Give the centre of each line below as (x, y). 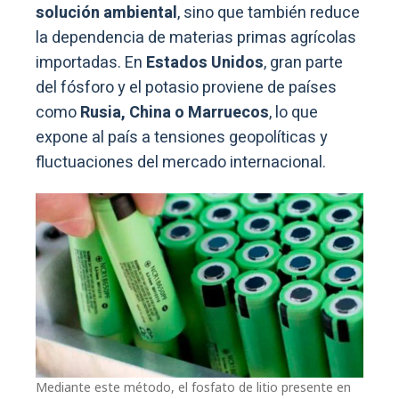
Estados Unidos (203, 62)
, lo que (293, 112)
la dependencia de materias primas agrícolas (196, 37)
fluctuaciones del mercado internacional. (181, 162)
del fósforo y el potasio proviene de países (186, 87)
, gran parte (303, 62)
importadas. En (89, 62)
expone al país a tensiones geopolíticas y (182, 137)
